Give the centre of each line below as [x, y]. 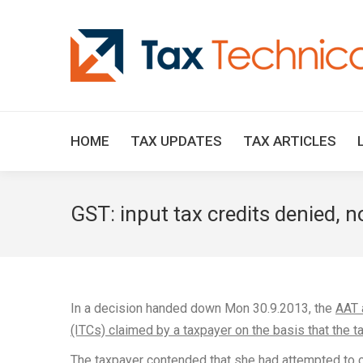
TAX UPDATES [176, 141]
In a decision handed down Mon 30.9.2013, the [203, 308]
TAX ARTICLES [290, 141]
